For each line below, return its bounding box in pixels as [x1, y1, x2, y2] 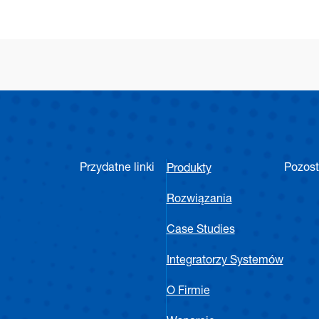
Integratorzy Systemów [166, 256, 283, 267]
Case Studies [166, 225, 235, 236]
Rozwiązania [166, 194, 232, 206]
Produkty [166, 164, 211, 175]
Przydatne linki [79, 163, 155, 174]
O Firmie [166, 286, 210, 298]
